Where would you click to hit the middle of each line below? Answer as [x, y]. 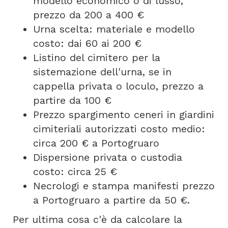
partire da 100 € [72, 100]
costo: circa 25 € [75, 172]
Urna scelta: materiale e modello [114, 29]
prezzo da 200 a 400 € [89, 15]
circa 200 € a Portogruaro [96, 143]
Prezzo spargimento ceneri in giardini [124, 115]
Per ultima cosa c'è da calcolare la [97, 219]
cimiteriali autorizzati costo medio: [119, 129]
